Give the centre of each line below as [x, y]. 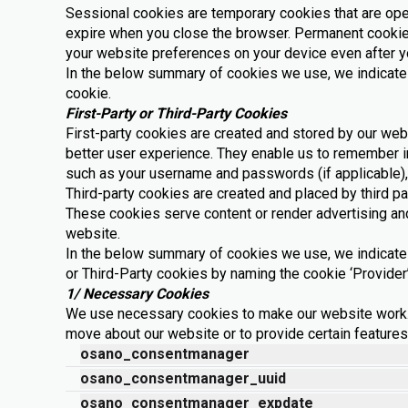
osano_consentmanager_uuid [183, 378]
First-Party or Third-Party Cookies [176, 113]
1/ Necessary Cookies [137, 294]
